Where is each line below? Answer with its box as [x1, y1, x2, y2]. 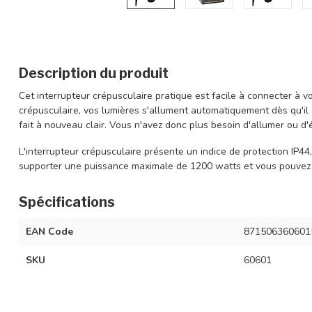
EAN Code [26, 224, 73, 238]
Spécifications [19, 193, 115, 210]
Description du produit [19, 65, 169, 81]
